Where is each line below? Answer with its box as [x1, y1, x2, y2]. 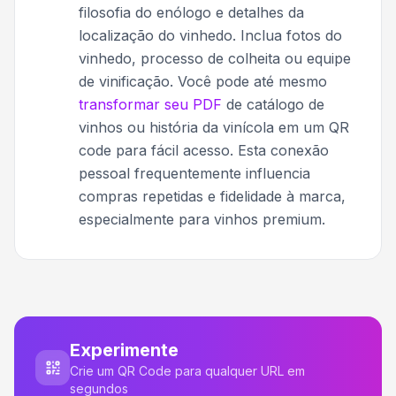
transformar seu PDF [79, 95, 222, 113]
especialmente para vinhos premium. [79, 209, 325, 228]
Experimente [70, 339, 179, 361]
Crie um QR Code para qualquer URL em [70, 362, 306, 378]
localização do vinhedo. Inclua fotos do [79, 26, 342, 44]
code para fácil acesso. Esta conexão [79, 141, 329, 159]
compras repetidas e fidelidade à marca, [79, 187, 346, 205]
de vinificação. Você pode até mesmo [79, 72, 327, 90]
